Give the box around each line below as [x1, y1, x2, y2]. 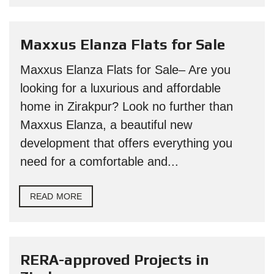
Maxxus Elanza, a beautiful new [20, 118, 192, 131]
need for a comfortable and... [20, 155, 179, 168]
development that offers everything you [20, 136, 232, 150]
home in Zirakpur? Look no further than [20, 100, 233, 113]
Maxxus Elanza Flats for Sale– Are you [20, 63, 231, 76]
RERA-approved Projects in [20, 251, 209, 268]
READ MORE [30, 191, 82, 201]
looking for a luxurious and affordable [20, 81, 221, 95]
